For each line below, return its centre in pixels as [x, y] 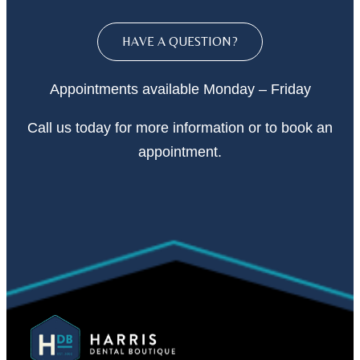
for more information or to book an [224, 128]
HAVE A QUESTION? [180, 42]
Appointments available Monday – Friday [180, 90]
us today [84, 128]
